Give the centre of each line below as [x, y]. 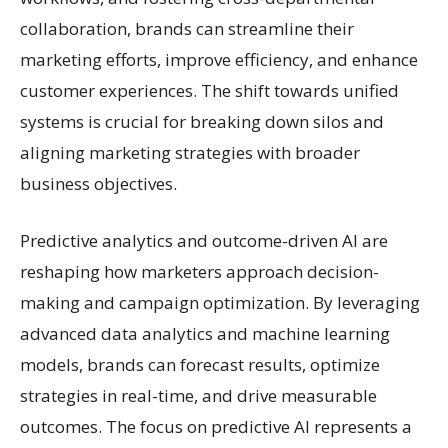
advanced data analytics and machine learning [205, 333]
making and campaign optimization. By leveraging [220, 302]
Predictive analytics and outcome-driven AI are [204, 240]
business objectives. [98, 183]
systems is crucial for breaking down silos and [202, 121]
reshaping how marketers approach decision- [199, 271]
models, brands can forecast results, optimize [200, 364]
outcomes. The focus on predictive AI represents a [216, 426]
